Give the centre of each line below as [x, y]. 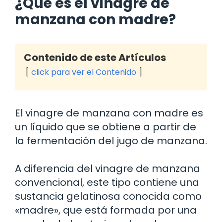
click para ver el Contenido [84, 72]
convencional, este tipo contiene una [107, 182]
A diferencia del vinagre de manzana [108, 168]
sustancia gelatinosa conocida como [108, 196]
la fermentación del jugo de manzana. [111, 140]
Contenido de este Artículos [95, 57]
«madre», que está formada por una [106, 210]
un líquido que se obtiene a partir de [106, 127]
